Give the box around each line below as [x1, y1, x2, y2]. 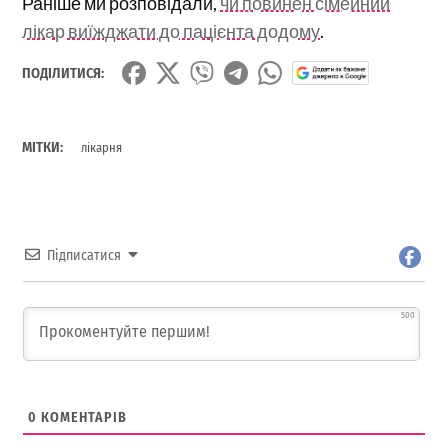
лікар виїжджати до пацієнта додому [22, 19, 321, 42]
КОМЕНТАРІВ [37, 408, 128, 426]
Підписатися [47, 247, 122, 265]
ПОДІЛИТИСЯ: [22, 64, 105, 82]
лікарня [81, 140, 123, 156]
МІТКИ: [22, 139, 64, 157]
